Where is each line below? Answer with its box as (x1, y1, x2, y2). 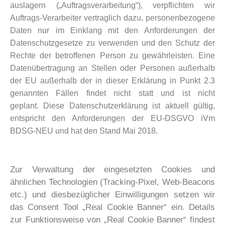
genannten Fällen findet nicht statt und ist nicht (10, 88, 215, 97)
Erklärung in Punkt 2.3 (131, 76, 215, 85)
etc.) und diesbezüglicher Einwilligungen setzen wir (10, 189, 215, 199)
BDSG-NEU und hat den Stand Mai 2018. (10, 126, 158, 135)
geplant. (10, 101, 44, 110)
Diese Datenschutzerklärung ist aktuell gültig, (43, 101, 215, 110)
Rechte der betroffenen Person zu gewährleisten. (10, 51, 198, 60)
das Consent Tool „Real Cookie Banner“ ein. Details (10, 202, 215, 212)
